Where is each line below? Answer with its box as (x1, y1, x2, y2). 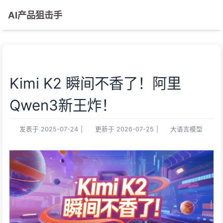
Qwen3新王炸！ (9, 97, 116, 114)
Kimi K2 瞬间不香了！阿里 (9, 75, 181, 92)
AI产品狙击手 (8, 9, 62, 20)
